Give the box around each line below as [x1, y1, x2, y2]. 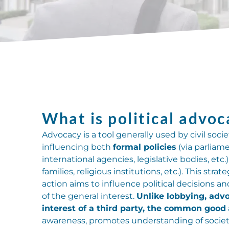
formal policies [113, 142, 176, 152]
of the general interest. [42, 191, 136, 201]
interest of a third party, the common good [42, 203, 226, 214]
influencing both [42, 142, 113, 152]
